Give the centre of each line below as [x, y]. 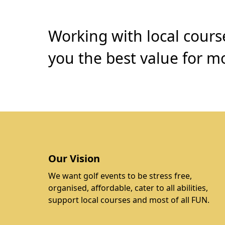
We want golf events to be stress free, [120, 176]
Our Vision [74, 158]
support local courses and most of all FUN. [129, 200]
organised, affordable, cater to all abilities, [128, 188]
